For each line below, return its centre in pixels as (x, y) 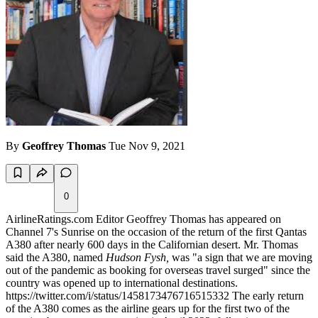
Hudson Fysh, (139, 258)
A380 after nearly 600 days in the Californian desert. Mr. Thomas (152, 245)
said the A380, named (56, 258)
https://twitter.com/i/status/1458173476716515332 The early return (155, 296)
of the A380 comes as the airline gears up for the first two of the (148, 309)
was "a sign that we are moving (242, 258)
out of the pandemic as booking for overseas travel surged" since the (158, 270)
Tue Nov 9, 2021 (147, 146)
